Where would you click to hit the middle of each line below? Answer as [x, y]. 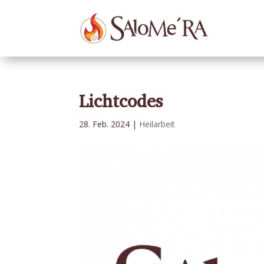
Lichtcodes [121, 101]
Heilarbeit [157, 124]
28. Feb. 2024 [105, 124]
